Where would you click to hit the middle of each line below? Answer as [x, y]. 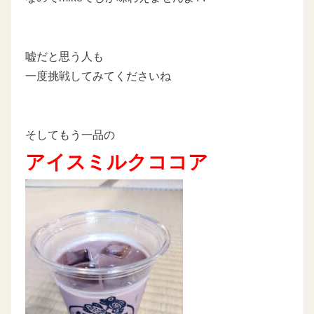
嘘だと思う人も [64, 56]
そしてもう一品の [70, 135]
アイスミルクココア [117, 162]
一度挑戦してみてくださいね [98, 76]
